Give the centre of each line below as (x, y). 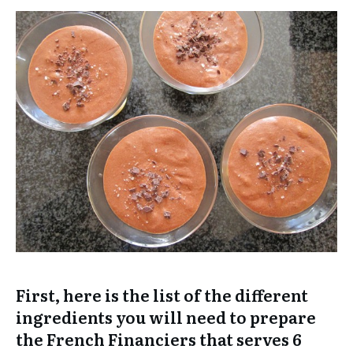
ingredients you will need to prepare (166, 317)
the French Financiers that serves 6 (159, 339)
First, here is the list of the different (162, 295)
